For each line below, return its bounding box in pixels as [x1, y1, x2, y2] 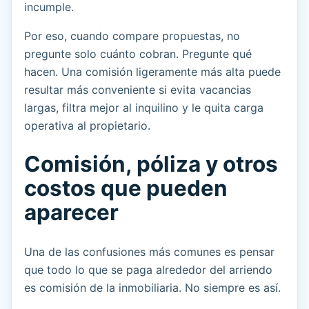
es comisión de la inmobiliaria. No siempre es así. [24, 281, 281, 295]
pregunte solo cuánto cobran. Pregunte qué [24, 47, 252, 61]
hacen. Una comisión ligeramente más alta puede [24, 65, 281, 79]
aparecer [24, 199, 119, 226]
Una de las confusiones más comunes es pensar [24, 245, 275, 259]
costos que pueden [24, 175, 228, 202]
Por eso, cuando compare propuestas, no [24, 29, 240, 43]
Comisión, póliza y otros [24, 151, 278, 178]
